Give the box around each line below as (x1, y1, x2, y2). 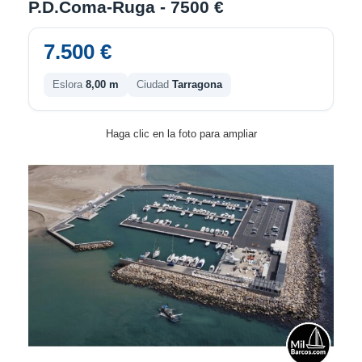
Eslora (53, 78, 86, 90)
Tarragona (172, 78, 222, 90)
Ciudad (137, 78, 172, 90)
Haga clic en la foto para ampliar (105, 128, 257, 140)
